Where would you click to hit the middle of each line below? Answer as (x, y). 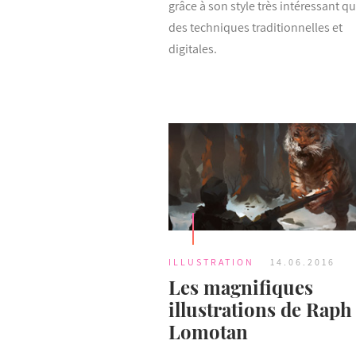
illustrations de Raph (260, 309)
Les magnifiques (241, 286)
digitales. (193, 49)
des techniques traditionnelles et (255, 28)
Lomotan (208, 331)
